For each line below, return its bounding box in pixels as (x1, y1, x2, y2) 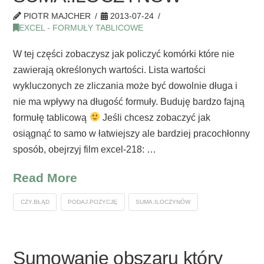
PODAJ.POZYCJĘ (68, 198, 118, 205)
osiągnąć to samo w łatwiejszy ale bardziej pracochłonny (13, 128, 250, 138)
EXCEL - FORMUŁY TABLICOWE (19, 23, 144, 32)
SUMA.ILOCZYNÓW (136, 198, 191, 205)
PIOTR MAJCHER (21, 11, 91, 21)
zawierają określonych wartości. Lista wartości (13, 64, 206, 75)
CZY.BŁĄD (20, 198, 49, 205)
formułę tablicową (13, 112, 90, 123)
